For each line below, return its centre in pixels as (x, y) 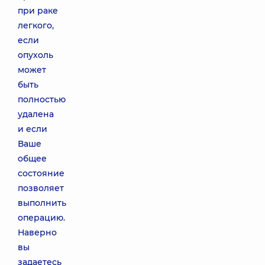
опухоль (35, 55)
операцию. (41, 218)
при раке (38, 11)
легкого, (36, 25)
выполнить (42, 203)
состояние (41, 173)
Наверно (37, 232)
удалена (36, 114)
